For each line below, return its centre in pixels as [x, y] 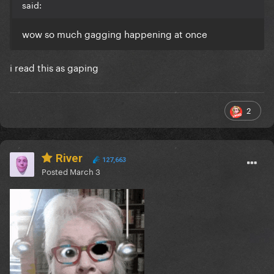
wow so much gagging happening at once [115, 33]
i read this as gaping [55, 67]
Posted [56, 171]
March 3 [85, 171]
